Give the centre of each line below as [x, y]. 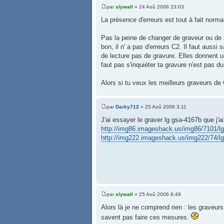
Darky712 [127, 106]
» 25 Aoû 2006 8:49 [157, 194]
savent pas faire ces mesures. [146, 217]
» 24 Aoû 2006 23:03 [158, 7]
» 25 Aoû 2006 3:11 [163, 106]
